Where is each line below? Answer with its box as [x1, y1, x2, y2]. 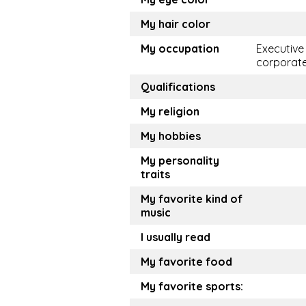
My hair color [141, 17, 210, 31]
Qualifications [141, 80, 215, 94]
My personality [141, 154, 219, 167]
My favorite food [141, 255, 232, 268]
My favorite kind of [141, 192, 242, 206]
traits [141, 167, 170, 181]
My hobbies [141, 129, 201, 143]
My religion [141, 105, 199, 118]
